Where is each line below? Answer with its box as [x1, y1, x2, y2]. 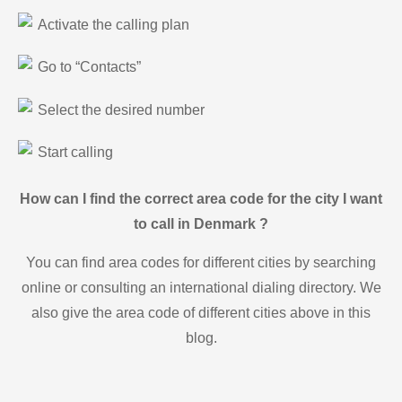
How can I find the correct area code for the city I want [20, 191, 382, 207]
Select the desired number [38, 101, 205, 118]
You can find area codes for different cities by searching [26, 254, 376, 270]
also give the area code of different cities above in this [31, 304, 371, 320]
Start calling [38, 144, 113, 160]
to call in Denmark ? [134, 216, 268, 232]
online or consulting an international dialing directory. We [21, 279, 381, 295]
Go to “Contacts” [38, 59, 141, 75]
